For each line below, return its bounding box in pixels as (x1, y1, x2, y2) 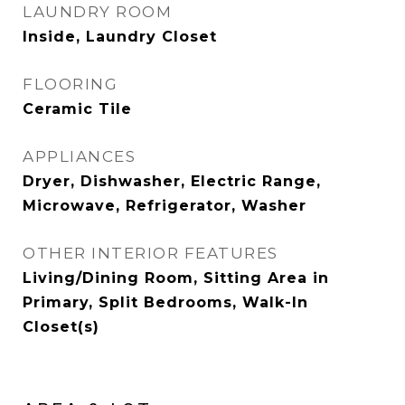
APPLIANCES (23, 147, 136, 165)
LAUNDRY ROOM (23, 3, 172, 21)
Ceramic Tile (23, 100, 132, 118)
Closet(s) (23, 318, 99, 335)
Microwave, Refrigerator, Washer (23, 197, 306, 214)
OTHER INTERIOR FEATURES (23, 244, 278, 262)
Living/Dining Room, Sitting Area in (23, 269, 329, 287)
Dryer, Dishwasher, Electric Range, (23, 173, 321, 190)
